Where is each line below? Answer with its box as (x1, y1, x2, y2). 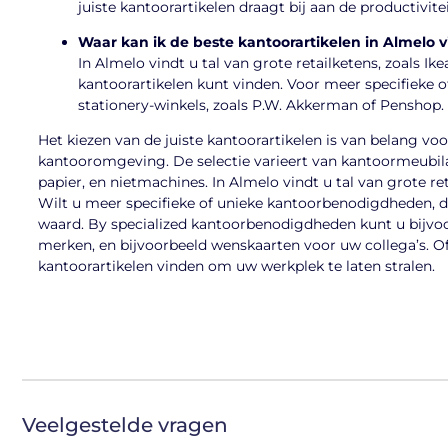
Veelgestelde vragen (22, 413, 228, 438)
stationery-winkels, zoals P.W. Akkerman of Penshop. (78, 95, 444, 114)
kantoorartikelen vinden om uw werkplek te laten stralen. (38, 257, 435, 276)
